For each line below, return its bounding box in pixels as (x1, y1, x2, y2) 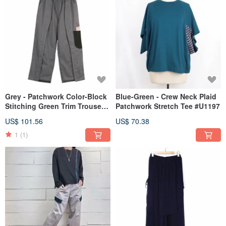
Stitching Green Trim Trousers (5, 100, 108, 111)
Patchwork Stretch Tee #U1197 (116, 100, 220, 111)
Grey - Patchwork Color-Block (5, 91, 107, 101)
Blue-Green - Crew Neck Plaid (116, 91, 216, 101)
